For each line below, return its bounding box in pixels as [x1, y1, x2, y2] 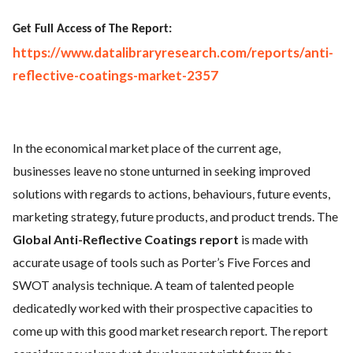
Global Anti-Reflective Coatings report [13, 232, 239, 247]
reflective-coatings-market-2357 [13, 67, 218, 84]
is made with [239, 232, 308, 247]
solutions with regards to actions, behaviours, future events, [13, 186, 330, 201]
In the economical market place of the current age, [13, 140, 281, 155]
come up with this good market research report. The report [13, 323, 328, 338]
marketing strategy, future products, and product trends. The [13, 209, 338, 224]
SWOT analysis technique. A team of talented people [13, 277, 294, 292]
